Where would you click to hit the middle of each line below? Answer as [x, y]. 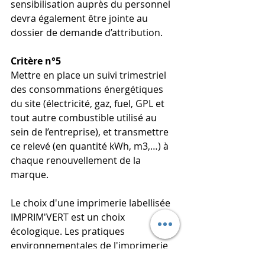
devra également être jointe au [80, 19]
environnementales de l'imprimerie [91, 246]
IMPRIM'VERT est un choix [69, 217]
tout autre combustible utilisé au [85, 118]
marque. [30, 175]
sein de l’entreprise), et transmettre [91, 132]
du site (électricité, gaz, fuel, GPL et [89, 104]
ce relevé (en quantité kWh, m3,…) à [91, 146]
